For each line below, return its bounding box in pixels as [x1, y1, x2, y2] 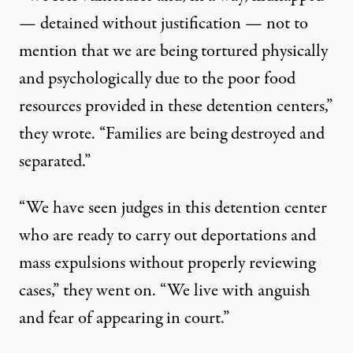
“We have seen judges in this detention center [19, 195, 327, 221]
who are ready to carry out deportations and [19, 223, 316, 249]
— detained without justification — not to [19, 11, 308, 37]
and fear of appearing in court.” [19, 306, 229, 332]
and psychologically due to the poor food [19, 66, 295, 92]
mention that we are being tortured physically [19, 39, 328, 65]
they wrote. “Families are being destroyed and [19, 121, 325, 147]
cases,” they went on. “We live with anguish [19, 278, 310, 304]
